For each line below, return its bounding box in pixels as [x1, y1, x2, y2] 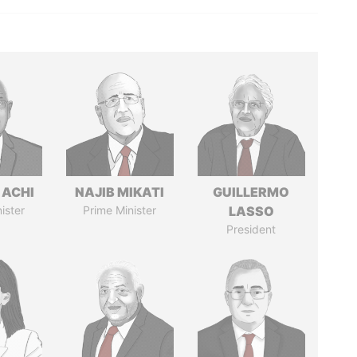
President [226, 222, 277, 236]
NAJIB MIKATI [75, 184, 165, 200]
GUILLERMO [213, 184, 290, 200]
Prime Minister [83, 203, 157, 217]
